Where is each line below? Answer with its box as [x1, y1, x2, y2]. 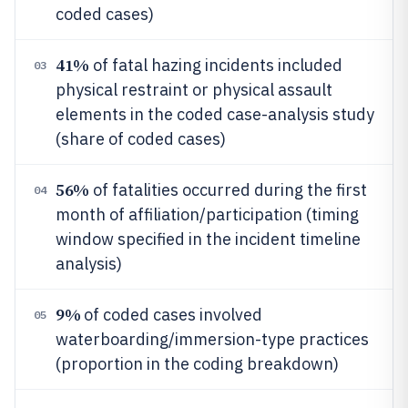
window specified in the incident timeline [56, 229, 361, 250]
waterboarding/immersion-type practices [56, 329, 369, 350]
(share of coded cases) [56, 128, 226, 149]
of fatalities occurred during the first [88, 179, 367, 200]
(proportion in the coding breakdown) [56, 353, 339, 374]
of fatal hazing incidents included [88, 55, 342, 76]
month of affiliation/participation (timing [56, 204, 359, 225]
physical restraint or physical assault [56, 79, 332, 100]
